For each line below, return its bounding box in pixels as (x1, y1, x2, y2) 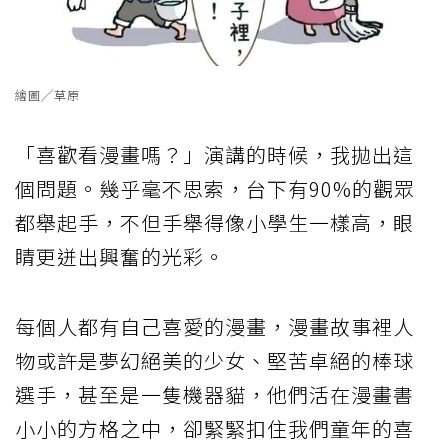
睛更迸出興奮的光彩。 (15, 241, 225, 271)
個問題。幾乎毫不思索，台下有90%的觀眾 (15, 173, 415, 203)
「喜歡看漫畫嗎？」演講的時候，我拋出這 (15, 139, 414, 169)
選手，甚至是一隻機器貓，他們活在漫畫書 (15, 379, 414, 409)
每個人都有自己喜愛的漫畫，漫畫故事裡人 (15, 311, 414, 341)
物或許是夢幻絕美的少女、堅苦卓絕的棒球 (15, 345, 414, 375)
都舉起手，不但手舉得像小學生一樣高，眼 (15, 207, 414, 237)
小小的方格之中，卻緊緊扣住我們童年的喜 (15, 413, 414, 443)
